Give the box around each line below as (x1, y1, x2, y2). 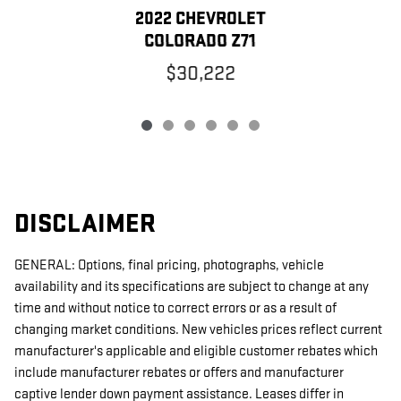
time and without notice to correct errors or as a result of (14, 300, 337, 318)
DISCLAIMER (14, 209, 156, 241)
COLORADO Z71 (144, 30, 257, 53)
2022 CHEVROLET (134, 8, 266, 30)
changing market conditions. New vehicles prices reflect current (14, 321, 382, 339)
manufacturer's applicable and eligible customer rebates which (14, 343, 378, 361)
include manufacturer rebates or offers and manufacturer (14, 364, 344, 382)
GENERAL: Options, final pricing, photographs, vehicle (14, 257, 324, 275)
